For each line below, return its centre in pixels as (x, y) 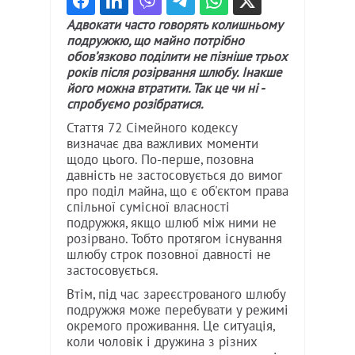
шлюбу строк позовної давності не (169, 255)
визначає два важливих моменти (162, 144)
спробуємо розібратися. (135, 104)
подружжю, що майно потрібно (155, 41)
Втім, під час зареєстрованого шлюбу (176, 294)
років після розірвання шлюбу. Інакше (174, 73)
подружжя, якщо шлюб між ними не (172, 223)
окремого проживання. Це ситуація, (170, 326)
